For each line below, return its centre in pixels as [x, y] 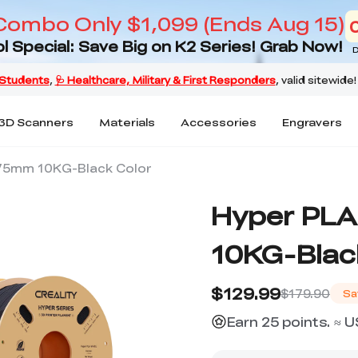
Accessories [219, 121]
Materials [127, 121]
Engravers [312, 121]
